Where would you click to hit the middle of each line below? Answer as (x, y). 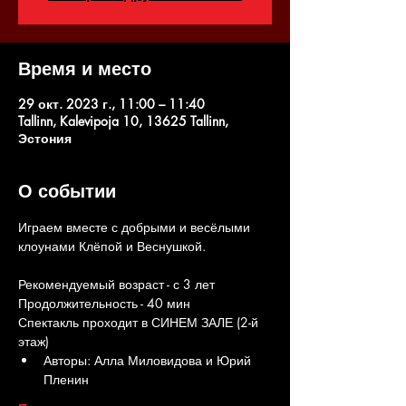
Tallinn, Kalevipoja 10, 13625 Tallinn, (123, 121)
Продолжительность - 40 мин (104, 303)
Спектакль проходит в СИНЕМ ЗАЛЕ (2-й (140, 322)
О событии (67, 191)
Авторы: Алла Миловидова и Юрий (149, 360)
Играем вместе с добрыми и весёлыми (136, 227)
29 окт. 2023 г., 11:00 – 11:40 (111, 104)
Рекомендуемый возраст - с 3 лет (116, 284)
